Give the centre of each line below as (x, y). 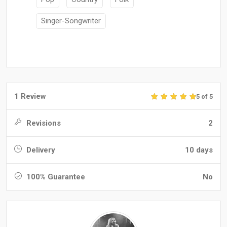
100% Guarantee (55, 177)
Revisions (43, 123)
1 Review (30, 97)
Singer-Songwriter (71, 21)
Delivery (40, 150)
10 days (199, 150)
